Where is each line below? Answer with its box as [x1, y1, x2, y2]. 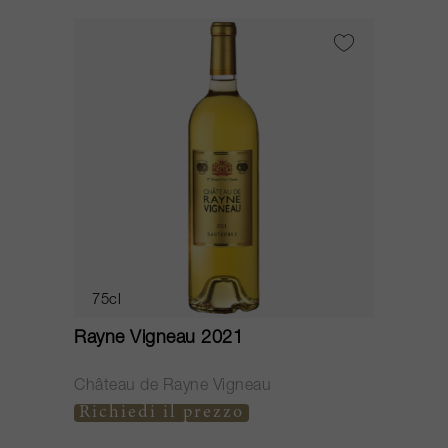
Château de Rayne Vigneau [74, 379, 271, 395]
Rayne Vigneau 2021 [74, 330, 243, 348]
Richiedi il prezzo [79, 404, 244, 422]
